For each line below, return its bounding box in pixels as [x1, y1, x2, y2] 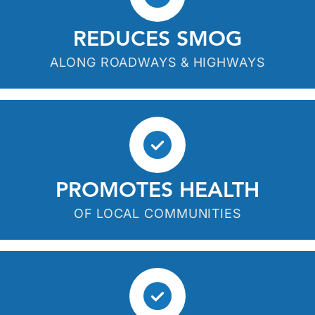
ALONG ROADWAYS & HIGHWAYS [50, 55, 265, 70]
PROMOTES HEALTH [56, 181, 259, 202]
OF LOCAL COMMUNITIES [74, 206, 241, 221]
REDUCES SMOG [73, 30, 242, 51]
